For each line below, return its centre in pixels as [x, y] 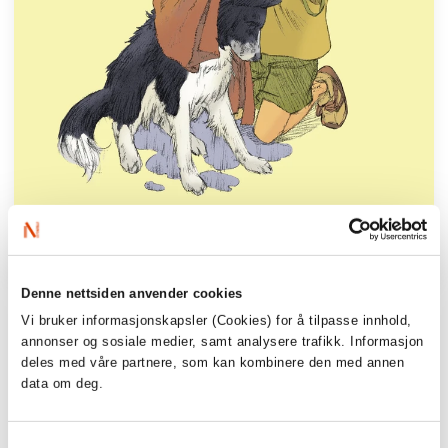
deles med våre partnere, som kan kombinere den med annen [213, 363]
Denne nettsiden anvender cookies [132, 293]
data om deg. [67, 384]
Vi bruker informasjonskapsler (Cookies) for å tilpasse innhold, [216, 321]
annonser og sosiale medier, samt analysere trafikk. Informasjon [222, 342]
